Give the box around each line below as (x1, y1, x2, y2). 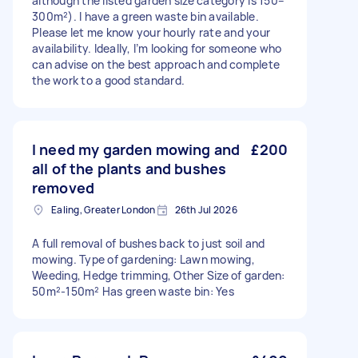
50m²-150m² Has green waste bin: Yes (32, 284, 234, 299)
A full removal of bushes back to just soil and (32, 236, 265, 251)
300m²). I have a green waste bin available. (32, 9, 259, 24)
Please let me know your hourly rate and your (32, 25, 270, 40)
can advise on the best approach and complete (32, 57, 280, 72)
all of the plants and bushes (32, 159, 227, 178)
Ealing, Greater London (51, 203, 156, 217)
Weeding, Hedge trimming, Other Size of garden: (32, 268, 285, 283)
